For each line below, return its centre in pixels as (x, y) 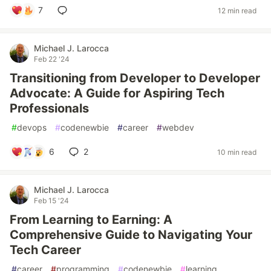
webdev (178, 127)
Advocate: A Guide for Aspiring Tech (117, 93)
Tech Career (45, 250)
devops (32, 127)
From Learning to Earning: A (91, 220)
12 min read (237, 10)
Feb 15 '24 (51, 201)
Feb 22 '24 (52, 59)
